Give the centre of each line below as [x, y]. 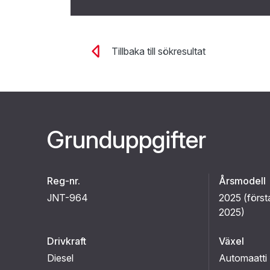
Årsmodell [242, 181]
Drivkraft [67, 241]
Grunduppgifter [126, 140]
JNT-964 [67, 198]
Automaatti [243, 258]
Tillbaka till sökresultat [159, 51]
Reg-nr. [64, 181]
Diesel [60, 258]
